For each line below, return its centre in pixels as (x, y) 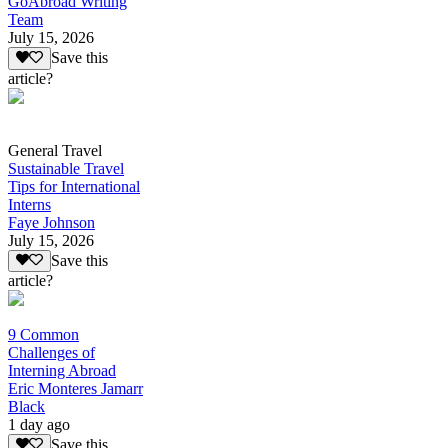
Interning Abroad (62, 371)
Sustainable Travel (66, 168)
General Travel (55, 150)
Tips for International (74, 186)
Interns (29, 204)
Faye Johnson (51, 222)
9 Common (43, 335)
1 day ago (39, 425)
